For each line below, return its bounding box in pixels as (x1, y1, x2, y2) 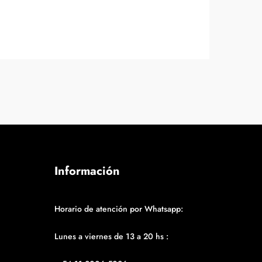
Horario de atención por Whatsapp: (54, 203, 184, 215)
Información (54, 163, 120, 180)
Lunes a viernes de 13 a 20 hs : (54, 230, 169, 242)
